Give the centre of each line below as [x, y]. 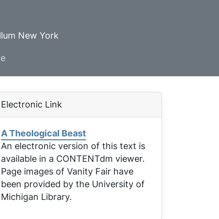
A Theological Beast [44, 133]
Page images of [34, 171]
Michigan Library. [36, 197]
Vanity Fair [89, 171]
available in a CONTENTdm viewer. [73, 159]
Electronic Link [32, 104]
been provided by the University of [73, 184]
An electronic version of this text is [73, 146]
